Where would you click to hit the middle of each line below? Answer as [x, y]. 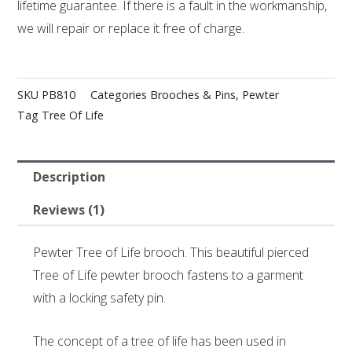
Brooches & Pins [193, 94]
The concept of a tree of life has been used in [160, 341]
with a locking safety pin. [100, 298]
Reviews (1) [68, 209]
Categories [119, 94]
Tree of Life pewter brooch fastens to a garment [169, 275]
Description [69, 176]
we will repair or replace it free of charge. [131, 29]
